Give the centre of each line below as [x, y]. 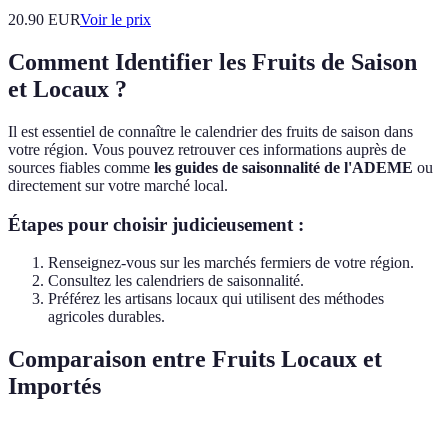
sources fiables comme [81, 167]
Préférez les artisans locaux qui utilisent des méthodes [216, 299]
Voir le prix [115, 20]
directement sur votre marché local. [118, 185]
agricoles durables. [106, 317]
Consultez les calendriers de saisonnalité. [176, 281]
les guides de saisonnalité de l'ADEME [283, 167]
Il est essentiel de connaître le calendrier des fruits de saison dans [210, 131]
